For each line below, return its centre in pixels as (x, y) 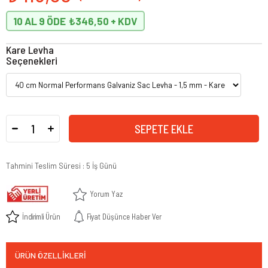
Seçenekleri (32, 60)
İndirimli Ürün (41, 216)
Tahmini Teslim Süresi (43, 166)
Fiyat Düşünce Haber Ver (124, 216)
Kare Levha (30, 50)
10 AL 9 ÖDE (39, 21)
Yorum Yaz (106, 194)
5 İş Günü (101, 166)
